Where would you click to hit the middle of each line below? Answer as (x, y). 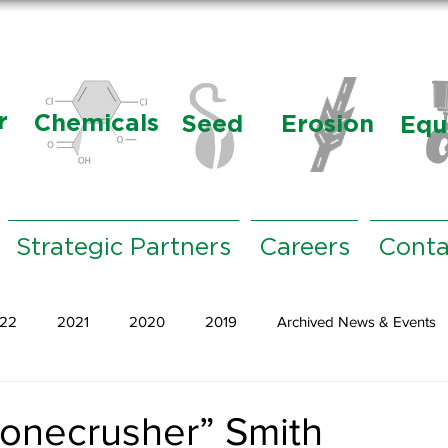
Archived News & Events (356, 321)
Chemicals (96, 122)
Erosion (327, 123)
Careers (304, 248)
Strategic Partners (123, 248)
